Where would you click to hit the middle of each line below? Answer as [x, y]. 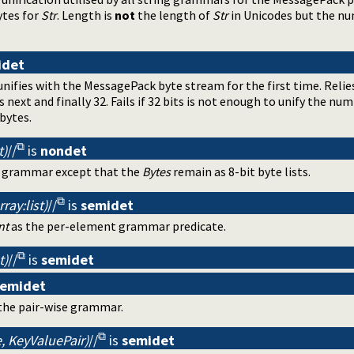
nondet [64, 150]
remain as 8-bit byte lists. [241, 171]
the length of [174, 15]
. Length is [86, 15]
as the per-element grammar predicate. [117, 226]
